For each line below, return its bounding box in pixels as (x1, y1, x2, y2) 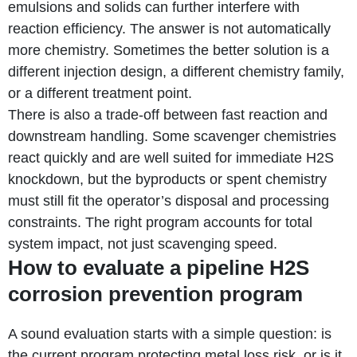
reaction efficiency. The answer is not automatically (8, 20, 331, 37)
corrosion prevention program (8, 281, 303, 306)
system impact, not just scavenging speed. (8, 235, 277, 252)
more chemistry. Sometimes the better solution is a (8, 41, 329, 58)
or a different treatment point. (8, 84, 192, 101)
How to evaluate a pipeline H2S (8, 255, 309, 280)
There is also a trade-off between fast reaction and (8, 106, 328, 123)
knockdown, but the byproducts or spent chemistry (8, 171, 327, 187)
